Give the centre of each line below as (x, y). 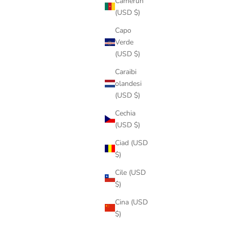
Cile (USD (130, 172)
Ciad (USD (131, 143)
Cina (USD (131, 202)
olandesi (128, 83)
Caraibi (126, 72)
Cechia (125, 113)
